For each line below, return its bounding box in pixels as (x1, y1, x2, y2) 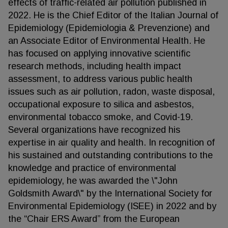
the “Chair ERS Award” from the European (8, 214, 180, 224)
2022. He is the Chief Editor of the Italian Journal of (8, 10, 218, 20)
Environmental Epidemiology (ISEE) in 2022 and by (8, 201, 216, 211)
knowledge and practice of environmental (8, 163, 176, 173)
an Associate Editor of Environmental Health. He (8, 36, 205, 46)
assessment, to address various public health (8, 74, 192, 84)
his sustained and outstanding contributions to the (8, 150, 213, 160)
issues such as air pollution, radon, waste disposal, (8, 87, 215, 97)
